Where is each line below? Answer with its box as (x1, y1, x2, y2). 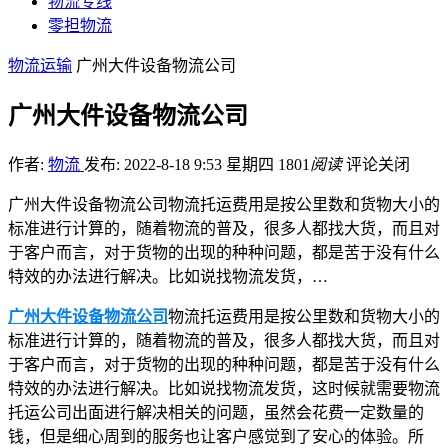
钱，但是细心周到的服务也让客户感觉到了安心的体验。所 (8, 427, 424, 445)
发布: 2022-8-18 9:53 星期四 (84, 155, 278, 173)
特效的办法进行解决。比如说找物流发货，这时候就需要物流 (8, 379, 440, 397)
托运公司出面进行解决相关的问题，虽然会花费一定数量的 (8, 403, 424, 421)
